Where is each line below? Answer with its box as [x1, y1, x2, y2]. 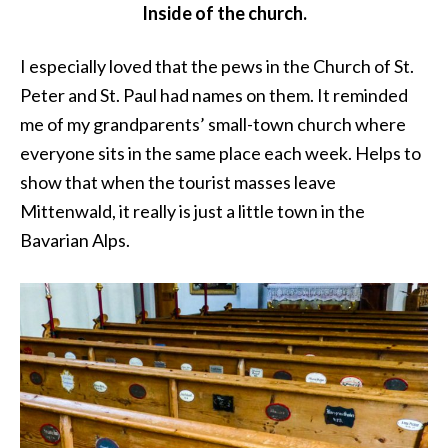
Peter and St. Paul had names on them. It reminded [20, 83, 408, 106]
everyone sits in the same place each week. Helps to [20, 141, 421, 164]
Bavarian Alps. [20, 228, 130, 251]
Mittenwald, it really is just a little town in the [20, 199, 365, 222]
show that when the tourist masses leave [20, 170, 336, 193]
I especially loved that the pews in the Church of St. [20, 54, 414, 77]
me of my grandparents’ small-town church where [20, 112, 406, 135]
